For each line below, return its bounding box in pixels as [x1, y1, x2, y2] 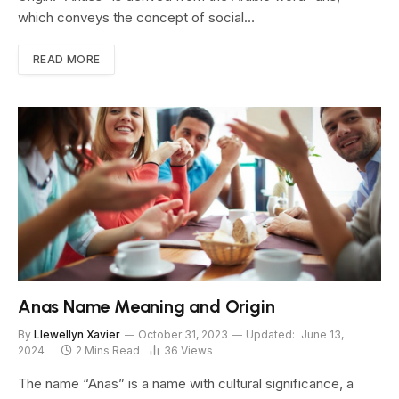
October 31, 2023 [138, 328, 228, 342]
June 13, [301, 328, 344, 342]
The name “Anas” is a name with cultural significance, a [18, 375, 354, 393]
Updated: [246, 328, 295, 342]
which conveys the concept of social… [18, 9, 255, 27]
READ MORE [33, 53, 101, 67]
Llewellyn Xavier [34, 328, 120, 342]
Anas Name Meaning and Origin [18, 296, 275, 318]
